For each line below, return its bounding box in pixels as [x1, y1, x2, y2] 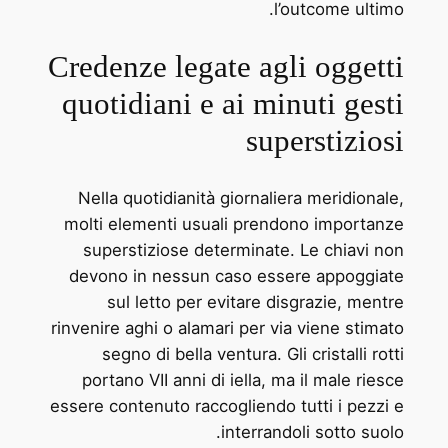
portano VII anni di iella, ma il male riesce [82, 369, 405, 390]
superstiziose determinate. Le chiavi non [83, 239, 405, 260]
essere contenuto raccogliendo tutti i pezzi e [50, 395, 405, 416]
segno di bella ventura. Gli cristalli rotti [102, 343, 405, 364]
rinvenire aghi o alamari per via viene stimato [51, 317, 405, 338]
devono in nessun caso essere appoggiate [69, 265, 405, 286]
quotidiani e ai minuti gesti [62, 85, 405, 121]
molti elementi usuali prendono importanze [64, 213, 405, 234]
